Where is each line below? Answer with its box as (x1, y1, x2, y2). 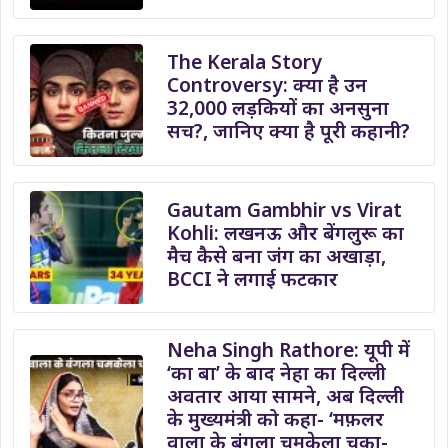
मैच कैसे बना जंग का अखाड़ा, (167, 241, 387, 269)
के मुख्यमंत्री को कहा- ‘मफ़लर (167, 405, 385, 433)
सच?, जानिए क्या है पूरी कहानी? (167, 117, 411, 145)
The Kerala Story (167, 48, 323, 76)
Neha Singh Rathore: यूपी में (167, 336, 411, 364)
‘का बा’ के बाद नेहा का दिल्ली (167, 359, 387, 387)
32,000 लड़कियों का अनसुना (167, 94, 390, 122)
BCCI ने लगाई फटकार (167, 264, 339, 292)
